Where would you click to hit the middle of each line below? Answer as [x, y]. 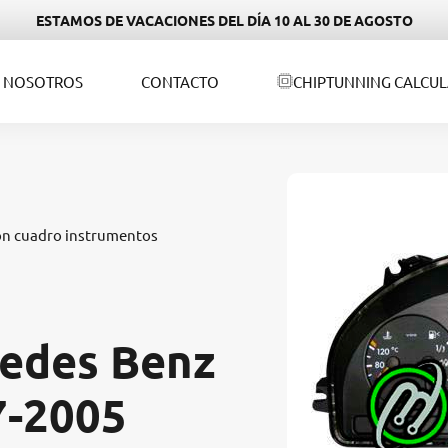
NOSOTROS [43, 81]
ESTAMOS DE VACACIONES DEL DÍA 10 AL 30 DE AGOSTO [224, 20]
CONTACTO [179, 81]
